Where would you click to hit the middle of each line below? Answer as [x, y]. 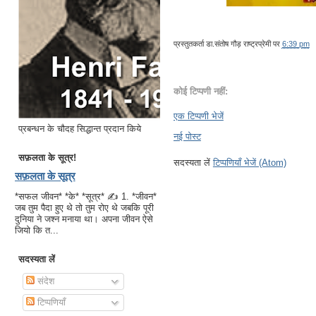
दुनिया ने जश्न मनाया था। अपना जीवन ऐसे [84, 219]
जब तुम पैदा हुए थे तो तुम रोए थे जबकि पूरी [84, 208]
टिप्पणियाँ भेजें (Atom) [249, 163]
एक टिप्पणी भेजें [198, 116]
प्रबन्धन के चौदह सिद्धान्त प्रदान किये [79, 129]
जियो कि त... [36, 231]
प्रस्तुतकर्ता [189, 44]
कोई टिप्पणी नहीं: [200, 91]
